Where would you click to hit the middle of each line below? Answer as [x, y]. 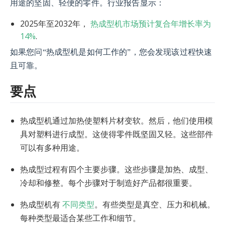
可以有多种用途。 [52, 147]
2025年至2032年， [55, 24]
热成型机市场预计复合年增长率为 [151, 24]
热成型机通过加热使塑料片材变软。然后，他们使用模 [117, 120]
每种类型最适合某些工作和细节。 [80, 218]
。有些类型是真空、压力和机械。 [155, 204]
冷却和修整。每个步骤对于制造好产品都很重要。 [108, 183]
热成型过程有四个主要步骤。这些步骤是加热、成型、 [117, 169]
